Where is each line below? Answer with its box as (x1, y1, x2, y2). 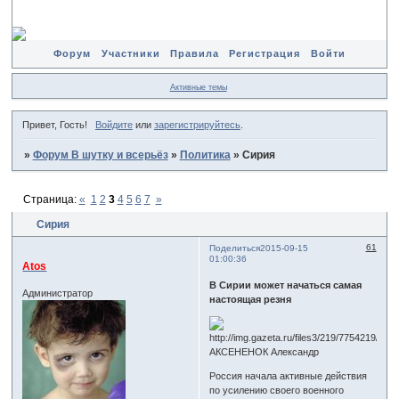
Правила (169, 48, 219, 59)
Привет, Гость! (22, 119, 88, 131)
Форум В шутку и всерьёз (32, 149, 168, 162)
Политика (179, 149, 231, 162)
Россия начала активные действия (209, 370, 368, 382)
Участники (101, 48, 160, 59)
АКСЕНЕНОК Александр (209, 346, 320, 358)
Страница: (22, 192, 79, 206)
